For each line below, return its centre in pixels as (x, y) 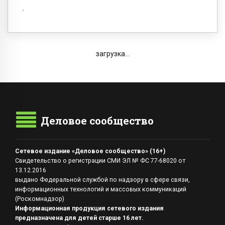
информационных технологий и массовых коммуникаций (101, 190)
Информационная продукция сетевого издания (89, 209)
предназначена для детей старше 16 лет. (79, 218)
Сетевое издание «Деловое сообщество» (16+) (90, 151)
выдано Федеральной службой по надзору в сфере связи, (102, 180)
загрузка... (113, 54)
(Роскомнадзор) (40, 199)
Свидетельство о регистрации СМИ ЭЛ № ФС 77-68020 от (100, 161)
